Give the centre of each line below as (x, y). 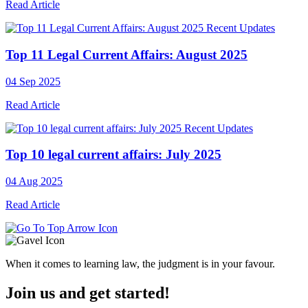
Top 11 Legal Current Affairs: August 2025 (126, 54)
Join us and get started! (88, 293)
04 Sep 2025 (33, 81)
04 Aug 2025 (34, 181)
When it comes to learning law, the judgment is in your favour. (140, 264)
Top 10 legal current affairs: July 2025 (113, 155)
